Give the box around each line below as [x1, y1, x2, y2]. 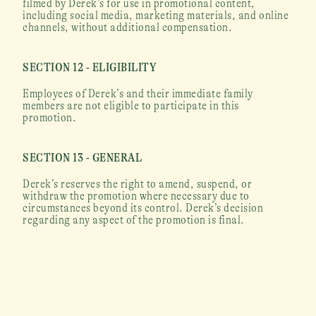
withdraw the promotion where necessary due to [23, 189, 250, 202]
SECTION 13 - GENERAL [23, 151, 142, 164]
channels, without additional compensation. [23, 20, 233, 34]
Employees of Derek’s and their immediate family [23, 87, 253, 100]
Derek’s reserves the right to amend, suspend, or [23, 177, 253, 190]
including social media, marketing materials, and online [23, 8, 289, 22]
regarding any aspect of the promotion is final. [23, 213, 245, 226]
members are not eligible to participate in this [23, 99, 239, 112]
